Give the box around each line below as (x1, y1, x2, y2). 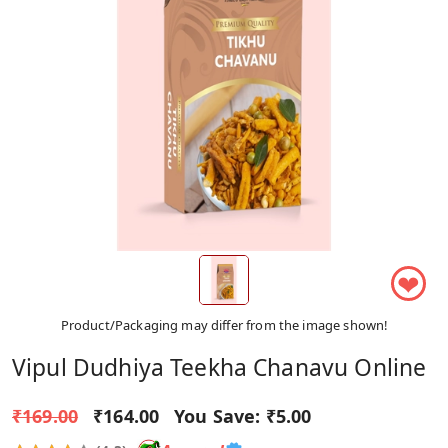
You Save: (174, 403, 261, 428)
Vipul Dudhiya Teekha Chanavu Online (12, 351, 427, 383)
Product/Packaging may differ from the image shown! (60, 315, 388, 334)
